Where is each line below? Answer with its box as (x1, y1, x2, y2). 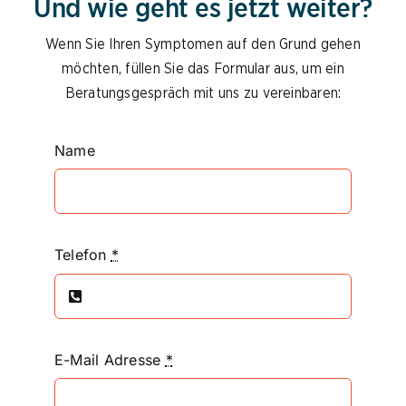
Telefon (53, 246, 111, 265)
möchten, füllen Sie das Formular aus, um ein (62, 62, 344, 76)
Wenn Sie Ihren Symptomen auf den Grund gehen (45, 37, 361, 52)
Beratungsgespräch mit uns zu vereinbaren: (64, 86, 342, 101)
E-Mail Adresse (53, 350, 166, 369)
